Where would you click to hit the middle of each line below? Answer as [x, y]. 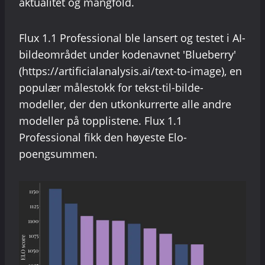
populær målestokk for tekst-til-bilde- [111, 88]
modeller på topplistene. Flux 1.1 [101, 121]
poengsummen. [58, 154]
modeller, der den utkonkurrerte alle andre [125, 104]
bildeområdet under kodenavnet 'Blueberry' [127, 55]
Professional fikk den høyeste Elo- [103, 138]
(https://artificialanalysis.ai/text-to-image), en [130, 71]
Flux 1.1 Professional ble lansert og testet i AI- [132, 38]
